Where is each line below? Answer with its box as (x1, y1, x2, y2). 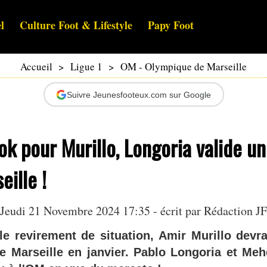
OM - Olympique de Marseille (120, 60, 247, 74)
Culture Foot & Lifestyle (20, 17, 132, 33)
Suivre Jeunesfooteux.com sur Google (67, 89, 211, 100)
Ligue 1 (70, 60, 103, 74)
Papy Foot (148, 17, 194, 33)
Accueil (20, 60, 52, 74)
